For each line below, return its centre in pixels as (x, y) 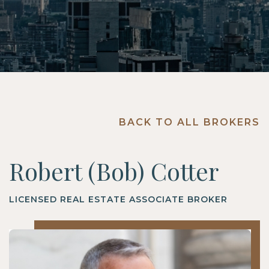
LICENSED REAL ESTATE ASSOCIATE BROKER (118, 199)
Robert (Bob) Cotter (114, 171)
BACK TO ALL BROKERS (189, 122)
